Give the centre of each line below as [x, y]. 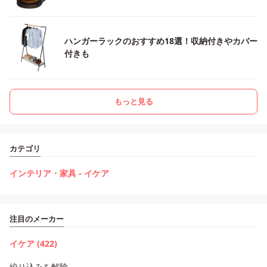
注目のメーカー [37, 219]
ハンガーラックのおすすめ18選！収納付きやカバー [161, 41]
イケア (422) [33, 243]
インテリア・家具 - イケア [59, 173]
